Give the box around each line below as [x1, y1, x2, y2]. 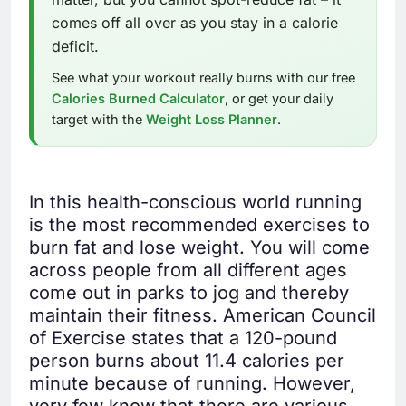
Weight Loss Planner [146, 111, 277, 128]
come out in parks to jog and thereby [29, 282, 349, 304]
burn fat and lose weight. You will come [29, 237, 370, 259]
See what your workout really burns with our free [52, 70, 355, 86]
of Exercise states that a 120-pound [29, 327, 337, 350]
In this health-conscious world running [29, 191, 362, 214]
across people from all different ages [29, 259, 347, 282]
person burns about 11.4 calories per [29, 350, 344, 372]
